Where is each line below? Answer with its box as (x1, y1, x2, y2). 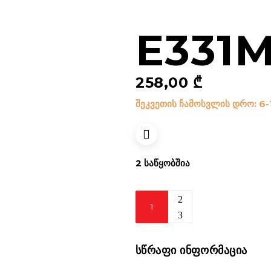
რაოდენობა (135, 208, 191, 220)
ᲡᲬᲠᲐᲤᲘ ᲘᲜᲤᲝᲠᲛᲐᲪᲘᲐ (135, 244, 247, 257)
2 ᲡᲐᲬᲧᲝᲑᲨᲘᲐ (135, 157, 190, 169)
